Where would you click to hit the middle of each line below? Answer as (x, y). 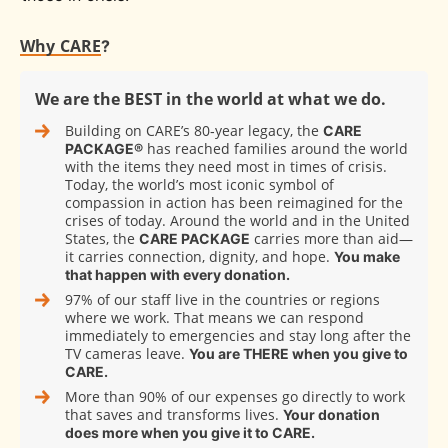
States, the (102, 239)
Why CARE (61, 46)
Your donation (331, 415)
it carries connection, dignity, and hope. (199, 257)
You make (367, 257)
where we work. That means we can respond (214, 318)
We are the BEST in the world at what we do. (210, 99)
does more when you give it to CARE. (190, 433)
